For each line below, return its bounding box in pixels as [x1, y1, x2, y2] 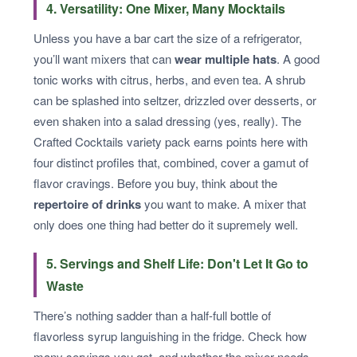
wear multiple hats [175, 50, 277, 68]
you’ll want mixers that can [33, 50, 175, 67]
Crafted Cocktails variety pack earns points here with [33, 133, 308, 150]
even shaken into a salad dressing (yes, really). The [33, 112, 301, 129]
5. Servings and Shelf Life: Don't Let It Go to [46, 254, 308, 273]
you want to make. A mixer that [141, 195, 306, 212]
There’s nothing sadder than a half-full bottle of [33, 307, 271, 324]
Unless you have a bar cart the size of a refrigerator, [33, 29, 302, 46]
